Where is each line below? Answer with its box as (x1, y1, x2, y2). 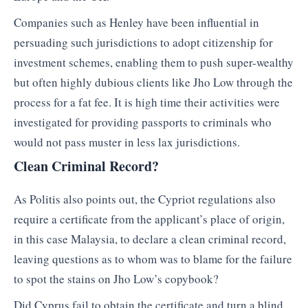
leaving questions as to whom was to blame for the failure (14, 251, 292, 267)
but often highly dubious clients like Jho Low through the (14, 74, 293, 90)
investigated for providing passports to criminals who (14, 113, 272, 130)
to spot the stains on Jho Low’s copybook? (14, 271, 219, 287)
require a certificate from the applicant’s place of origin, (14, 211, 285, 228)
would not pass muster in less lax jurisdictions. (14, 133, 240, 150)
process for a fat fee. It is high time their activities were (14, 93, 280, 110)
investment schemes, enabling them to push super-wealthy (14, 54, 294, 70)
